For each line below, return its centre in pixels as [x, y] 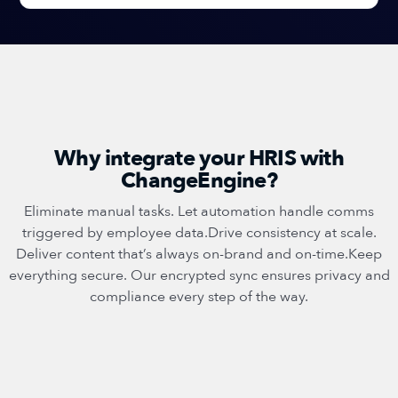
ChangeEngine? [199, 180]
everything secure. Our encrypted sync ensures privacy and [199, 275]
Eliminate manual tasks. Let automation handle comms [199, 211]
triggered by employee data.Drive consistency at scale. [199, 232]
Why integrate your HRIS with [199, 158]
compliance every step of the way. [199, 296]
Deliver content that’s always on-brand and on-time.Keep [199, 254]
